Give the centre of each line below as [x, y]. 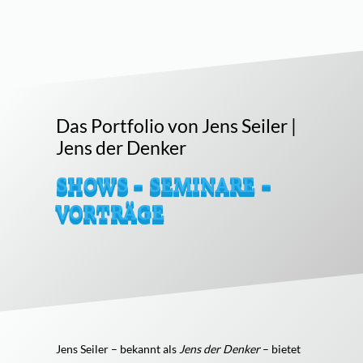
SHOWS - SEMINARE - [164, 186]
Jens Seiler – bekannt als [117, 349]
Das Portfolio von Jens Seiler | [176, 126]
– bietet [280, 349]
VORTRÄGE [110, 214]
